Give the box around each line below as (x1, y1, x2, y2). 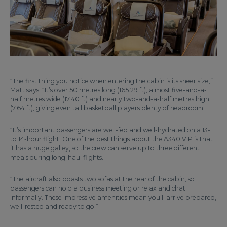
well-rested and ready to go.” (10, 203, 98, 211)
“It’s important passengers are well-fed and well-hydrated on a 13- (10, 126, 210, 134)
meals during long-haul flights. (10, 154, 103, 162)
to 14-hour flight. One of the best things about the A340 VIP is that (10, 135, 213, 143)
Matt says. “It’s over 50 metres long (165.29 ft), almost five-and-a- (10, 86, 207, 94)
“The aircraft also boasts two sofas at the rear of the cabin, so (10, 175, 195, 183)
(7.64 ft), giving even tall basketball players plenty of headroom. (10, 104, 205, 112)
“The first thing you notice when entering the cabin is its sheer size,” (10, 77, 213, 85)
